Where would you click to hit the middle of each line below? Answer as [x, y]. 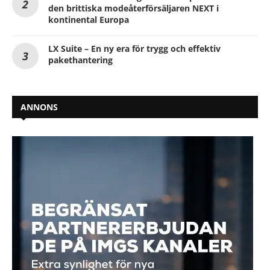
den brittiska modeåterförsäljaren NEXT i [133, 8]
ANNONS [39, 107]
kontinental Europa [89, 19]
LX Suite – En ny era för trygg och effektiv [134, 48]
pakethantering [80, 60]
